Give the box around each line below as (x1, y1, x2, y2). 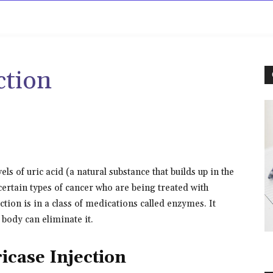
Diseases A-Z (40, 10, 102, 24)
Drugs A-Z (125, 10, 172, 24)
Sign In (196, 10, 228, 24)
